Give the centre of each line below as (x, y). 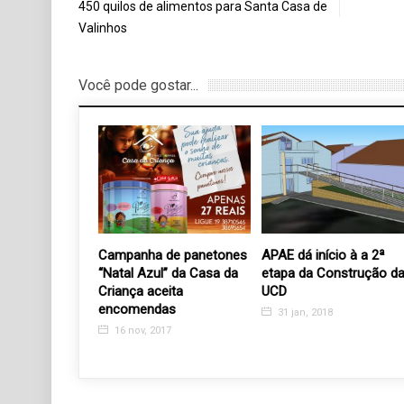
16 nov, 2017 (142, 330)
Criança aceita (141, 291)
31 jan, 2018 (304, 312)
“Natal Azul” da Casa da (168, 273)
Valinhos (103, 28)
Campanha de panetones (173, 255)
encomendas (137, 309)
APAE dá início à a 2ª (323, 255)
